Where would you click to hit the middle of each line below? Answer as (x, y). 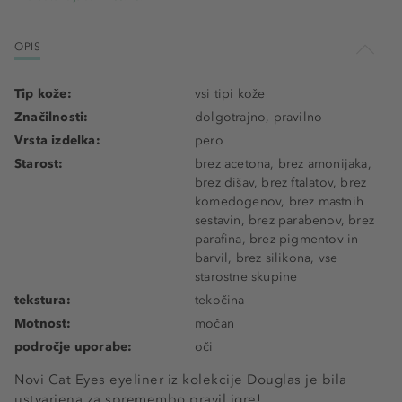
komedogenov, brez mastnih (279, 202)
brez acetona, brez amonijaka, (283, 164)
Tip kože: (43, 94)
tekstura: (43, 301)
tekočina (220, 301)
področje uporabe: (74, 347)
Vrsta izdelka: (57, 141)
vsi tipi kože (230, 94)
